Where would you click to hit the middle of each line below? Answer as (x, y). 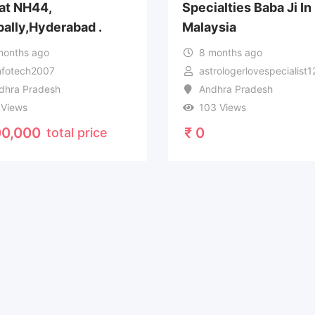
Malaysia (209, 27)
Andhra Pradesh (236, 89)
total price (77, 132)
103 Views (223, 107)
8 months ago (231, 52)
